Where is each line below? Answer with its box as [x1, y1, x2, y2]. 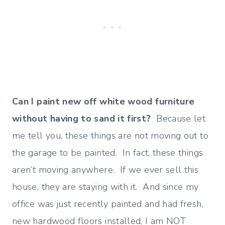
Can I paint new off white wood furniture [12, 95, 195, 108]
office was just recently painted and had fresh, [12, 198, 203, 210]
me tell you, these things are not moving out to [12, 130, 208, 142]
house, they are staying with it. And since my [12, 181, 199, 193]
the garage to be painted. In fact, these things [12, 147, 203, 159]
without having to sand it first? [12, 113, 151, 125]
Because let [151, 113, 206, 125]
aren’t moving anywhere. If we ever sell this [12, 164, 199, 176]
